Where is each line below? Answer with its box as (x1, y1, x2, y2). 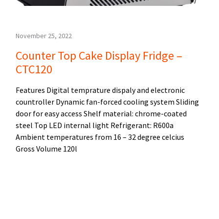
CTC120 (16, 62, 52, 77)
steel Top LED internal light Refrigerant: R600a (16, 120, 174, 131)
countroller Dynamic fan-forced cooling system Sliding (16, 97, 199, 107)
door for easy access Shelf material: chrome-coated (16, 109, 187, 119)
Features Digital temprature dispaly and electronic (16, 85, 185, 95)
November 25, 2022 (16, 31, 72, 41)
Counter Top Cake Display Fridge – (16, 48, 182, 64)
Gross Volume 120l (16, 144, 77, 154)
